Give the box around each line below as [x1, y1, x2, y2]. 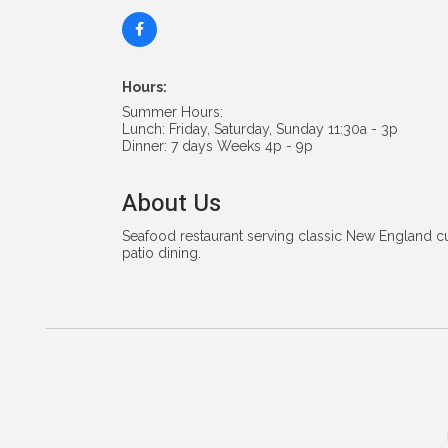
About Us [122, 185, 221, 221]
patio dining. [122, 244, 201, 261]
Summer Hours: [122, 103, 223, 120]
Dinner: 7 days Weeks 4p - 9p [122, 137, 313, 154]
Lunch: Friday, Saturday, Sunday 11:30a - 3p [122, 120, 398, 137]
